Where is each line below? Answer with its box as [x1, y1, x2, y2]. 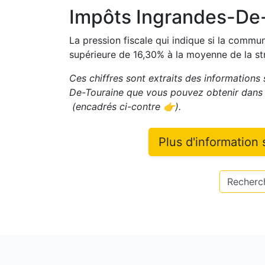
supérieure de [69, 49, 133, 60]
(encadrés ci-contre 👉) [69, 101, 179, 112]
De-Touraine [69, 86, 124, 98]
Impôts [69, 5, 136, 28]
